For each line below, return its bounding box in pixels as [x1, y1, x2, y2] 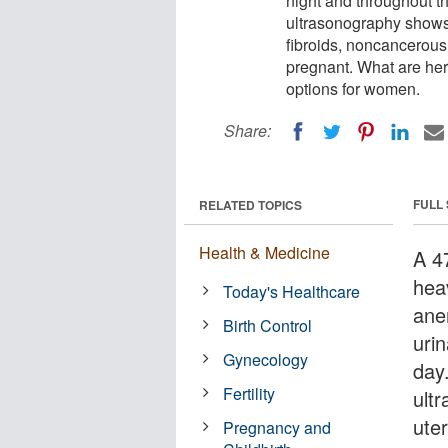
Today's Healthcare [223, 279, 361, 303]
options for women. [286, 77, 420, 100]
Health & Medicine [199, 240, 330, 264]
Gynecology [223, 347, 309, 371]
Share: [224, 119, 271, 142]
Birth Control [223, 313, 313, 337]
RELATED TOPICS [199, 195, 302, 214]
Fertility [223, 381, 276, 405]
